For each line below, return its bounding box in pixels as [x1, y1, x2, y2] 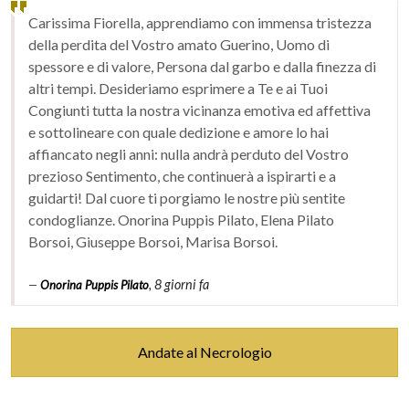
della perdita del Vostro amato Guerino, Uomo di [28, 36, 330, 54]
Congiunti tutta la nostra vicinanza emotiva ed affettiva [28, 101, 371, 120]
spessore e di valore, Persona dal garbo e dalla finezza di [28, 58, 376, 76]
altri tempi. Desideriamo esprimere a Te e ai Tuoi [28, 79, 328, 98]
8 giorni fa [154, 277, 209, 293]
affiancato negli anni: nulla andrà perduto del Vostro [28, 145, 349, 163]
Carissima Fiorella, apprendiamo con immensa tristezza [28, 14, 372, 32]
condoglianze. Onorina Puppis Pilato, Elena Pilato [28, 211, 334, 229]
